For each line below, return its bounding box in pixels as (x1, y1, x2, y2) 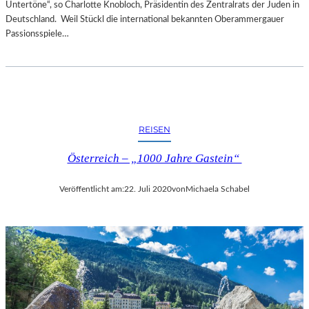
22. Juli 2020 (124, 184, 172, 193)
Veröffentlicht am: (59, 184, 124, 193)
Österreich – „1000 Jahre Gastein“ (67, 152, 242, 166)
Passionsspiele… (6, 29, 69, 39)
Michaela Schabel (186, 184, 250, 193)
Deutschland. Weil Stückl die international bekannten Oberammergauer (6, 14, 284, 25)
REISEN (139, 124, 170, 135)
